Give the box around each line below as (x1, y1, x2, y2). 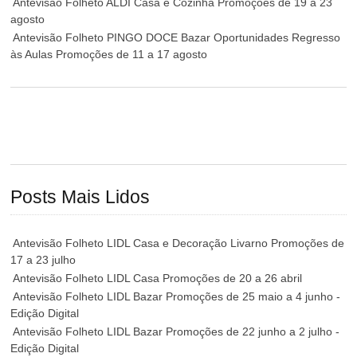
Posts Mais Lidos (10, 187, 151, 208)
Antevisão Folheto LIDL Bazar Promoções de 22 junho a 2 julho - (13, 324, 340, 338)
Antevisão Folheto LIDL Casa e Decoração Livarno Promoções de (13, 236, 345, 249)
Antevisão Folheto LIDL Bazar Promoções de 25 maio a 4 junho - (13, 289, 341, 303)
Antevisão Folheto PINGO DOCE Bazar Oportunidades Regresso (13, 31, 341, 45)
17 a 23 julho (10, 253, 76, 266)
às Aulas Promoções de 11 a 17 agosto (10, 48, 208, 61)
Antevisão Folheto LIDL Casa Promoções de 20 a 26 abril (13, 271, 303, 284)
